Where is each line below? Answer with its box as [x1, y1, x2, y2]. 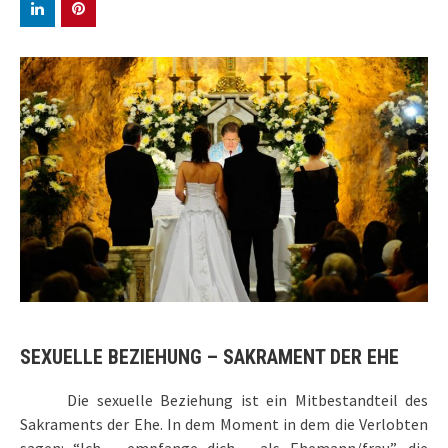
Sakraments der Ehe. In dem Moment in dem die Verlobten [20, 414, 428, 435]
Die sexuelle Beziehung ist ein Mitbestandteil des [67, 390, 428, 411]
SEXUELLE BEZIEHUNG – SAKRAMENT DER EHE [20, 345, 399, 370]
